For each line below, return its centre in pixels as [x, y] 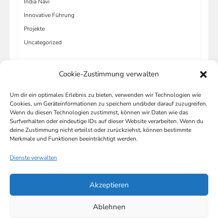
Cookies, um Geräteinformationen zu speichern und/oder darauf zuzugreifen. [109, 104]
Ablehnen [109, 207]
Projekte [34, 28]
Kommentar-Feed [46, 147]
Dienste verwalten [33, 158]
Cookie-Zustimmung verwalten [109, 74]
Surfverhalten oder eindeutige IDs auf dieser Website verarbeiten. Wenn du [107, 121]
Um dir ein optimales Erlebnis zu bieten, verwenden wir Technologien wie [105, 95]
